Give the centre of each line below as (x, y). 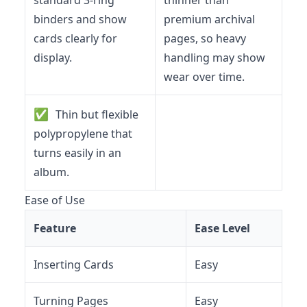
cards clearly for (75, 38)
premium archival (209, 19)
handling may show (214, 57)
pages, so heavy (205, 38)
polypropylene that (83, 133)
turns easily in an (77, 152)
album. (51, 172)
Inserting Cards (74, 264)
